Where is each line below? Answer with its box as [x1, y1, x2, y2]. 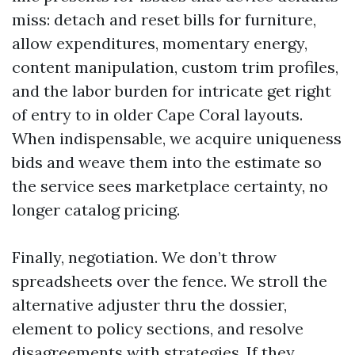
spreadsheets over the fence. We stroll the [12, 271, 327, 291]
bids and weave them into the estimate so [12, 152, 322, 172]
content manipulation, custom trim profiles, [12, 57, 338, 77]
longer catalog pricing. [12, 200, 180, 219]
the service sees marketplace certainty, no [12, 176, 328, 196]
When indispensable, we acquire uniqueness [12, 128, 342, 148]
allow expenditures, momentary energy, [12, 33, 307, 53]
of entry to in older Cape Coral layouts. [12, 105, 303, 124]
